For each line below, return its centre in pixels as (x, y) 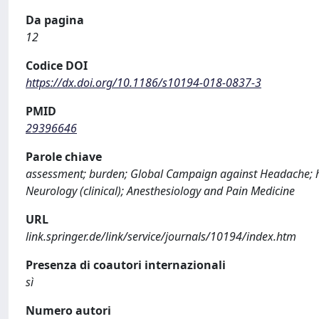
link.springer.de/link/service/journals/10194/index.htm (161, 236)
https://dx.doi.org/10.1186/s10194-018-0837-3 (143, 83)
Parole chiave (64, 157)
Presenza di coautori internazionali (126, 265)
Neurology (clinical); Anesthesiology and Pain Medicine (160, 191)
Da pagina (55, 20)
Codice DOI (57, 66)
